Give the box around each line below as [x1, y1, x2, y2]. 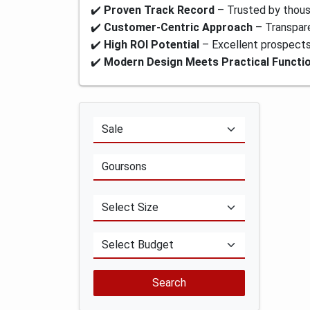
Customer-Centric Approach [104, 21, 253, 34]
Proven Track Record [104, 3, 215, 17]
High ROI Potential [104, 38, 199, 51]
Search [152, 276, 186, 289]
